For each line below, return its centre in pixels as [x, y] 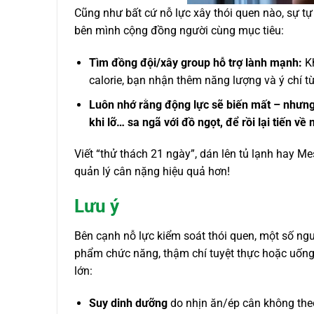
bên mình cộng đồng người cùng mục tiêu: [179, 31]
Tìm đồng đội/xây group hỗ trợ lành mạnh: [195, 62]
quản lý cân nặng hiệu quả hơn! [152, 172]
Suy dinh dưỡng [128, 303]
